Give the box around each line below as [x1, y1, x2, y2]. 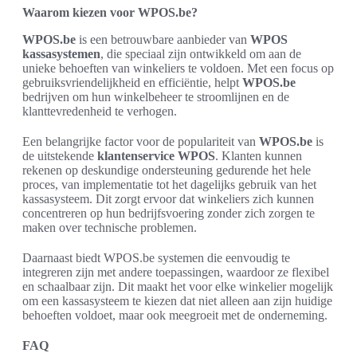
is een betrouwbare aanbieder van [76, 32, 250, 46]
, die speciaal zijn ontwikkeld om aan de [100, 46, 301, 61]
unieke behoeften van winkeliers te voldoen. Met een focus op [22, 61, 334, 75]
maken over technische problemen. [22, 220, 197, 234]
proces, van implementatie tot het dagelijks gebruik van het [22, 177, 316, 191]
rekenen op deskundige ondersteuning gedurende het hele [22, 163, 311, 177]
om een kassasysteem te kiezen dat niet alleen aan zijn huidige [22, 293, 332, 308]
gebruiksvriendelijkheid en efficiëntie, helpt [22, 75, 242, 89]
